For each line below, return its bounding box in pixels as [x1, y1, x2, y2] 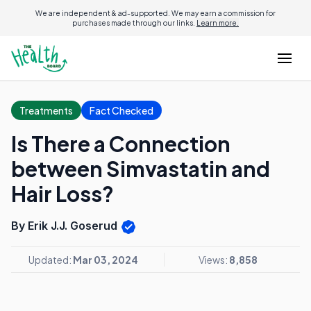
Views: [199, 253, 229, 266]
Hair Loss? [11, 180, 114, 207]
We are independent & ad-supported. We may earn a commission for [35, 9, 276, 17]
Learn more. [196, 19, 239, 27]
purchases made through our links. [72, 19, 196, 27]
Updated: [28, 253, 73, 266]
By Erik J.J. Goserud [11, 219, 120, 233]
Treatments [19, 104, 73, 117]
